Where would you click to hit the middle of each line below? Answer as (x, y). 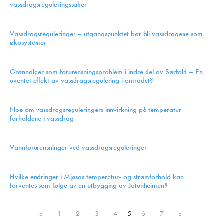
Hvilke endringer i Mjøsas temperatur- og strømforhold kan (97, 177)
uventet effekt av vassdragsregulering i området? (82, 81)
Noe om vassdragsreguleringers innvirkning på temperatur (95, 110)
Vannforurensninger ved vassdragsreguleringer (78, 148)
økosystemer (28, 43)
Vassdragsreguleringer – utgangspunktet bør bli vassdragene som (106, 34)
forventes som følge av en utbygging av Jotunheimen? (89, 186)
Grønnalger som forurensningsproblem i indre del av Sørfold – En (106, 72)
